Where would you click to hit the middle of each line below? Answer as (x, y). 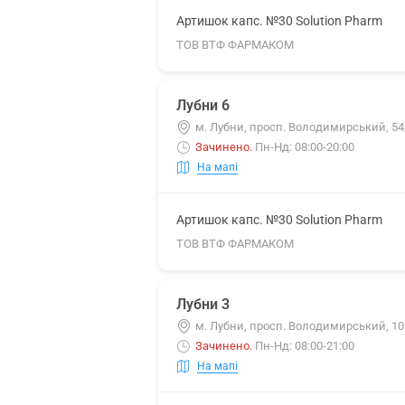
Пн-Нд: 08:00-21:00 (305, 346)
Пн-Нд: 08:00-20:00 (305, 147)
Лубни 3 (203, 304)
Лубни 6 (203, 105)
